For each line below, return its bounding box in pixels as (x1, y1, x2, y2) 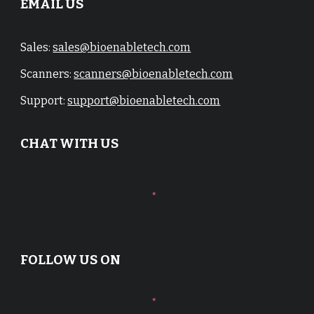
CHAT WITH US (20, 136, 120, 152)
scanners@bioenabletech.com (74, 67, 233, 81)
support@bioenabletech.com (67, 94, 221, 108)
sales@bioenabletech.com (53, 41, 191, 55)
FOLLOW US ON (20, 252, 121, 268)
